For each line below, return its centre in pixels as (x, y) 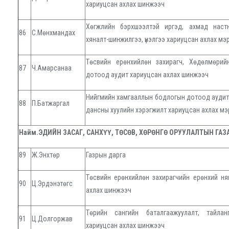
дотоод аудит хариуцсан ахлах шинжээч (147, 75)
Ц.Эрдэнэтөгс (52, 184)
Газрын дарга (106, 155)
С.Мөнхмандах (53, 33)
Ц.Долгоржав (52, 219)
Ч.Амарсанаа (52, 68)
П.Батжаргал (51, 104)
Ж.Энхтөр (46, 155)
